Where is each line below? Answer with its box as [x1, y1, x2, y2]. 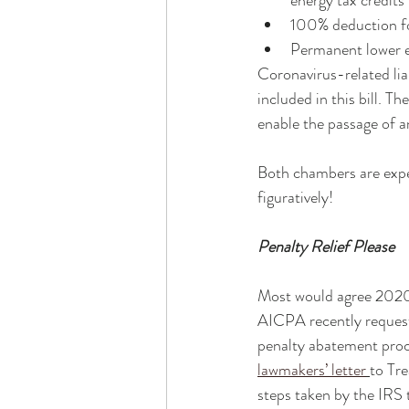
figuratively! [257, 185, 337, 209]
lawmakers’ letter [257, 358, 366, 382]
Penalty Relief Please [257, 235, 394, 258]
